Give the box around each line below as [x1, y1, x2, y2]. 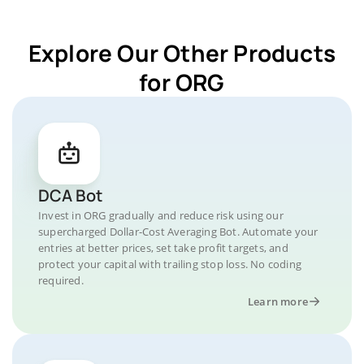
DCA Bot [38, 184, 102, 206]
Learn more [248, 294, 308, 309]
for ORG [139, 67, 225, 97]
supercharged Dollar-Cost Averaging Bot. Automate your [38, 224, 318, 239]
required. [38, 273, 84, 288]
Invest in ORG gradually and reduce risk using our [38, 208, 284, 223]
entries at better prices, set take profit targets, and [38, 240, 288, 255]
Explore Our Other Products [28, 37, 336, 68]
